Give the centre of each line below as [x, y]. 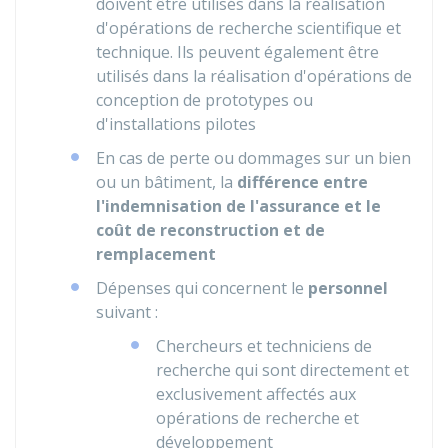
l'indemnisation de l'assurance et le [238, 206]
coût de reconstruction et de [210, 230]
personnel [348, 288]
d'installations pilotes [176, 124]
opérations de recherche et [257, 418]
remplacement [156, 254]
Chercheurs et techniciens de [264, 346]
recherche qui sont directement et [282, 370]
